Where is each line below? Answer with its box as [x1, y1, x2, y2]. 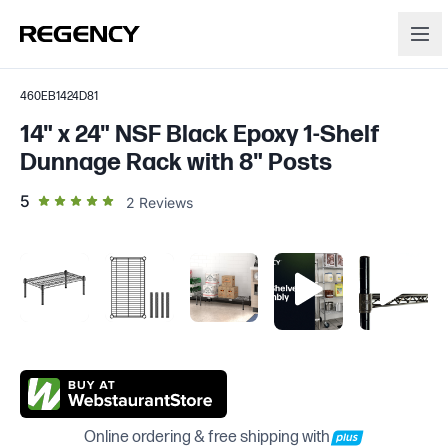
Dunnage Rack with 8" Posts [20, 148, 332, 177]
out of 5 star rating [29, 190, 169, 210]
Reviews [139, 194, 193, 211]
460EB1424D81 [20, 89, 98, 104]
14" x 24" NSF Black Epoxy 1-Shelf [20, 120, 380, 149]
